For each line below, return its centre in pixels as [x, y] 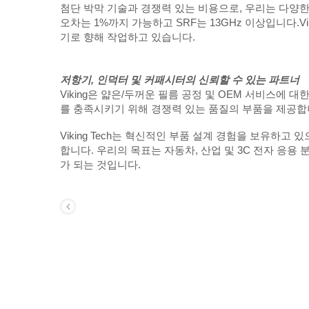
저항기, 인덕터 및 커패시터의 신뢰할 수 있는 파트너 [180, 80]
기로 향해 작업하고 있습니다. [128, 37]
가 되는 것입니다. [100, 165]
